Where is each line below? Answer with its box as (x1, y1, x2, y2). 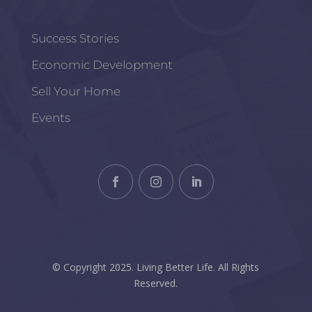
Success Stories (31, 31, 119, 46)
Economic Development (31, 58, 173, 72)
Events (31, 111, 70, 125)
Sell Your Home (31, 84, 120, 99)
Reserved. (134, 276, 178, 290)
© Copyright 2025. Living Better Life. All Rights (52, 260, 260, 274)
